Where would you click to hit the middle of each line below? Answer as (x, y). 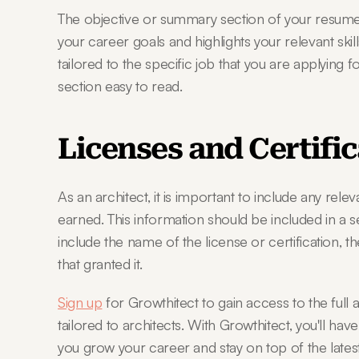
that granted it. (100, 264)
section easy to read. (120, 86)
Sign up (80, 302)
